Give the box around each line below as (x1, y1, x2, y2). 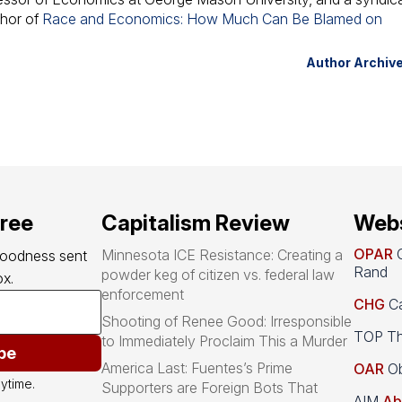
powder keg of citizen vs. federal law (101, 266, 336, 284)
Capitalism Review (101, 210, 291, 237)
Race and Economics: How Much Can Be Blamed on (42, 10, 383, 28)
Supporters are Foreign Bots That (101, 379, 319, 398)
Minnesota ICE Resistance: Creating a (101, 246, 344, 265)
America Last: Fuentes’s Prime (101, 359, 293, 378)
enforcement (101, 285, 185, 304)
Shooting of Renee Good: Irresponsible (101, 312, 353, 331)
